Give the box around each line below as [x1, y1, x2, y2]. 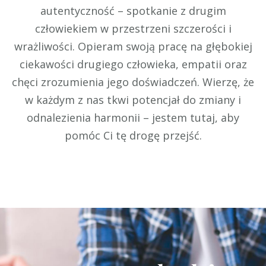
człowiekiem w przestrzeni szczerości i [34, 21, 232, 36]
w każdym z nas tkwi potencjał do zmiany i [25, 93, 241, 107]
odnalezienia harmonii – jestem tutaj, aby [27, 110, 239, 125]
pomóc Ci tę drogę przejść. [64, 128, 202, 143]
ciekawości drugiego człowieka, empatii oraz [19, 57, 247, 72]
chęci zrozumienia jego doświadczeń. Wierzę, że [12, 75, 254, 90]
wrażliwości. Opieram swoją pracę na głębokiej [14, 39, 252, 54]
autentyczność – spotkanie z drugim [40, 4, 226, 18]
